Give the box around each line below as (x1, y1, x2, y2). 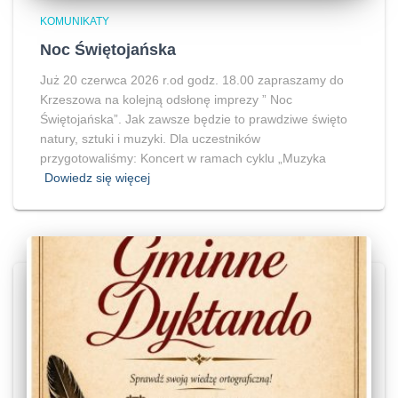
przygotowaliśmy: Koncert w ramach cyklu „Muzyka (40, 150, 326, 165)
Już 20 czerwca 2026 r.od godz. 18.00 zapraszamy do (40, 72, 344, 87)
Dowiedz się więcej (44, 170, 150, 185)
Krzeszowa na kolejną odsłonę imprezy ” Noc (40, 92, 292, 107)
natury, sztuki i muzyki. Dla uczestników (40, 131, 260, 146)
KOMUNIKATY (40, 14, 109, 28)
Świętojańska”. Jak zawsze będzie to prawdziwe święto (40, 111, 347, 126)
